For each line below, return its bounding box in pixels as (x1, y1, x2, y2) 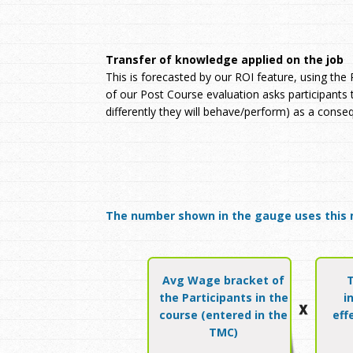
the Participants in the (158, 290, 288, 306)
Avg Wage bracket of (162, 273, 285, 288)
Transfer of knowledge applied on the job (106, 52, 344, 68)
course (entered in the (159, 307, 288, 323)
